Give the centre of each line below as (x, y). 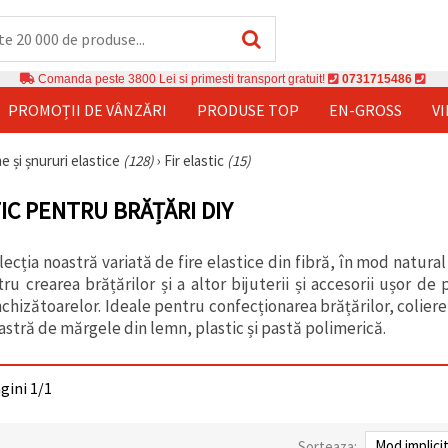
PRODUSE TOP (248, 109)
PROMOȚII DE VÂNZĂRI (87, 109)
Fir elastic (195, 160)
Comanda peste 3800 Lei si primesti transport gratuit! (181, 78)
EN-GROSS (365, 109)
